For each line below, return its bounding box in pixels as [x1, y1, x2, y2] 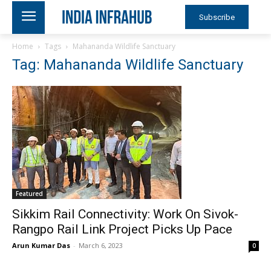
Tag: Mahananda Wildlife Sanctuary [12, 56, 243, 73]
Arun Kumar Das [12, 241, 70, 250]
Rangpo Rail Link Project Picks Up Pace [12, 222, 232, 237]
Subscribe [198, 12, 235, 22]
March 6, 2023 [79, 241, 123, 250]
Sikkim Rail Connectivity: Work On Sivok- [12, 207, 238, 221]
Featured [16, 189, 43, 198]
